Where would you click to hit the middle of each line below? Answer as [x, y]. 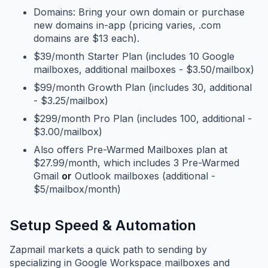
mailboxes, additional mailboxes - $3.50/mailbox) [144, 70]
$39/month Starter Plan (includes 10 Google [134, 57]
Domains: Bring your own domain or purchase [139, 12]
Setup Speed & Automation [103, 226]
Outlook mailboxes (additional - [144, 176]
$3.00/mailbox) [68, 132]
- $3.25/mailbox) [71, 101]
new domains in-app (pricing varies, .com [127, 25]
